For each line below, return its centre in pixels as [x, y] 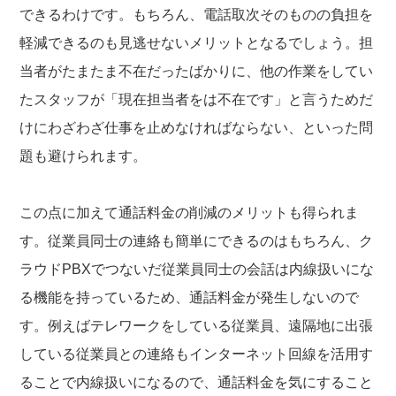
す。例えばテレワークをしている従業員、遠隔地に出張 [197, 325]
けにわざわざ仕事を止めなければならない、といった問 [197, 127]
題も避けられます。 [84, 156]
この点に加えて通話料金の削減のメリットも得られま [190, 212]
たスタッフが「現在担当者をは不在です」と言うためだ [197, 99]
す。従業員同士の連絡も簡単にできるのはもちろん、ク [197, 240]
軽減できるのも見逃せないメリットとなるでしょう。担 [197, 42]
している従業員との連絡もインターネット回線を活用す [197, 354]
